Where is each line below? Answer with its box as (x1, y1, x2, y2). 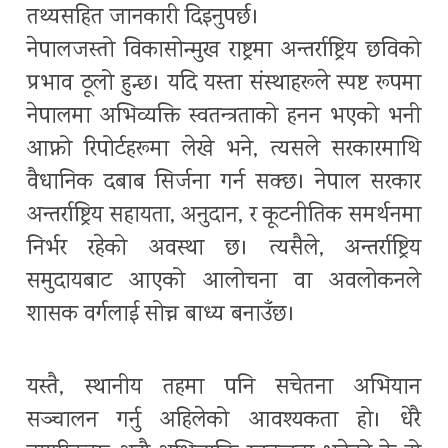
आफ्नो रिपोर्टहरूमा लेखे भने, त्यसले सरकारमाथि (27, 134, 421, 168)
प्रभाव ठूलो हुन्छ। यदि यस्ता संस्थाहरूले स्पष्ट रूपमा (27, 68, 421, 102)
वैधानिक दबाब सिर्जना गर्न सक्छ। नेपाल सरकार (27, 167, 421, 201)
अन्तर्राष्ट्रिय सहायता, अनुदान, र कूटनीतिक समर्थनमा (27, 200, 421, 234)
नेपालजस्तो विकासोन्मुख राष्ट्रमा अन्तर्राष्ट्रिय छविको (27, 35, 421, 69)
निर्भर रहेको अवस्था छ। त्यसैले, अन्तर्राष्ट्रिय (27, 233, 421, 267)
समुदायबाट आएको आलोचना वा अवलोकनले (27, 266, 421, 300)
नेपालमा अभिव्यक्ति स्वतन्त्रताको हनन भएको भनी (27, 101, 421, 135)
